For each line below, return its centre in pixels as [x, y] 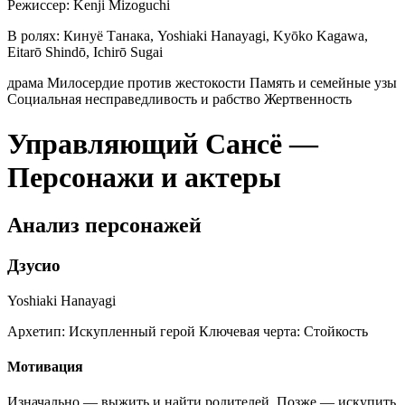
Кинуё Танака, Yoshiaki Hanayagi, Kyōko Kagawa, [216, 36]
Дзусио [34, 265]
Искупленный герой [130, 331]
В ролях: [33, 36]
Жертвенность [308, 99]
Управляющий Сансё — [163, 143]
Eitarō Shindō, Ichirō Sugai [85, 52]
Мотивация [45, 366]
